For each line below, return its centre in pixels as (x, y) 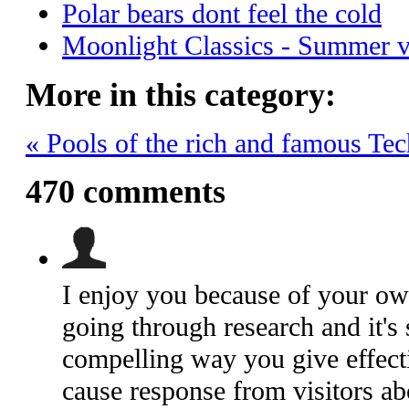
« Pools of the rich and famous (197, 143)
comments (150, 192)
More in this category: (181, 95)
